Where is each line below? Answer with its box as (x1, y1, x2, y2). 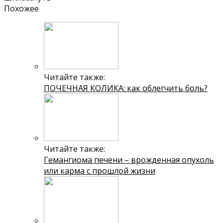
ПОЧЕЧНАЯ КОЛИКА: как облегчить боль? (44, 82, 208, 94)
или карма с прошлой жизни (44, 165, 155, 176)
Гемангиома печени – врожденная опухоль (44, 154, 214, 165)
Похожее (4, 2, 39, 14)
